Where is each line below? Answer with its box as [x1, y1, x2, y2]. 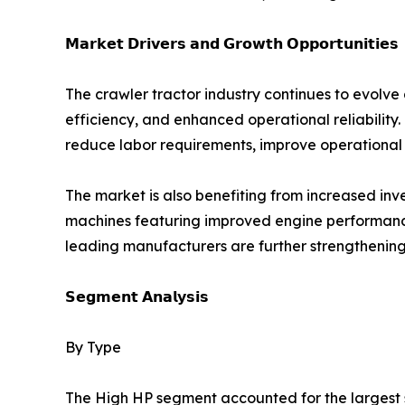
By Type [65, 337, 121, 356]
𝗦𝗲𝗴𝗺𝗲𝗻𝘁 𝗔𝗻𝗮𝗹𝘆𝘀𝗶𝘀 [65, 287, 209, 306]
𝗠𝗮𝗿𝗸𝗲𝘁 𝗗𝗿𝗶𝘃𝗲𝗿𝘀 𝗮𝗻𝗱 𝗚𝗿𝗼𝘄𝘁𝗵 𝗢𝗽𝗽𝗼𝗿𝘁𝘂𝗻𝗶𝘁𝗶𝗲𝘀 [65, 33, 399, 52]
